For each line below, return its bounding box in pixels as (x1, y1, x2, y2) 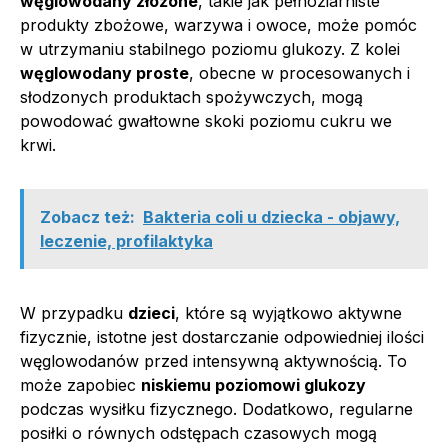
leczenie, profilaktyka (40, 230, 213, 251)
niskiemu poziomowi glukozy (141, 374, 366, 395)
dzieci (128, 302, 175, 323)
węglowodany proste (20, 62, 189, 83)
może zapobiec (20, 374, 141, 395)
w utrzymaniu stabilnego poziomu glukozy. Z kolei (20, 38, 400, 59)
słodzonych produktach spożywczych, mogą (20, 86, 363, 107)
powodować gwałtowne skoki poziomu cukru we (20, 110, 392, 131)
